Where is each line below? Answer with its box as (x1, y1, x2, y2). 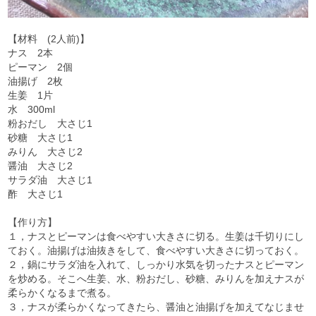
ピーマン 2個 (8, 61, 73, 73)
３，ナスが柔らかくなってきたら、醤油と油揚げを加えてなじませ (8, 300, 305, 312)
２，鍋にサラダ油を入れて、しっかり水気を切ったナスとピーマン (8, 258, 305, 270)
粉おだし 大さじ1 (8, 117, 93, 129)
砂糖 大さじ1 (8, 131, 73, 143)
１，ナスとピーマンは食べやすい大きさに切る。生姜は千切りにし (8, 230, 305, 242)
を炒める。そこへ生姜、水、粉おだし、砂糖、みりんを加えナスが (8, 272, 305, 284)
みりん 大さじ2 (8, 145, 83, 157)
